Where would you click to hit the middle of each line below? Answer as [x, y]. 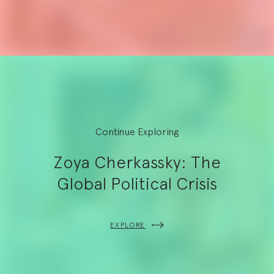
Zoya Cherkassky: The [137, 162]
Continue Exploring [137, 131]
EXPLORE [128, 225]
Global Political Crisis [137, 183]
